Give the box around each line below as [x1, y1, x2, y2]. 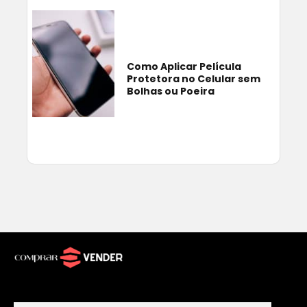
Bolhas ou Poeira [127, 84, 214, 98]
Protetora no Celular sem [127, 71, 260, 86]
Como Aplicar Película [127, 59, 241, 73]
